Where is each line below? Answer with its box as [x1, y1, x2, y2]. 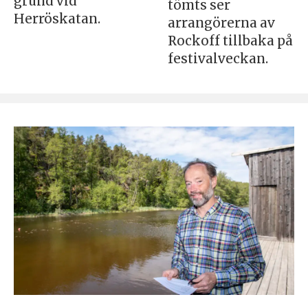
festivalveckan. [167, 50, 268, 67]
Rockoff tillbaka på [167, 32, 293, 49]
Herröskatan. [13, 10, 100, 27]
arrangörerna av [167, 14, 275, 31]
